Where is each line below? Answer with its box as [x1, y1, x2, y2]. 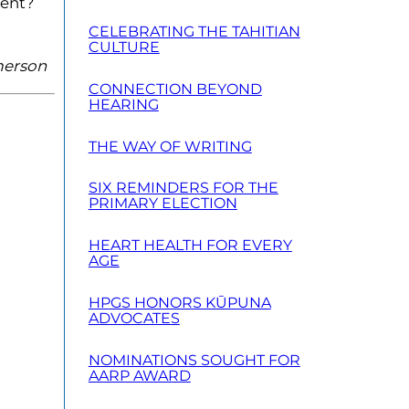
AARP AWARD [88, 366, 191, 384]
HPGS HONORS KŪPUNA [88, 294, 271, 311]
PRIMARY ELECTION [88, 194, 237, 213]
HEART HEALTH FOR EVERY [88, 236, 292, 255]
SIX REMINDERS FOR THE [88, 179, 278, 197]
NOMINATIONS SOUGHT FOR [88, 351, 300, 369]
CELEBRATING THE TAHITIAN [88, 23, 300, 41]
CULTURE [88, 38, 160, 57]
